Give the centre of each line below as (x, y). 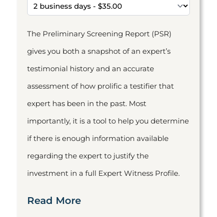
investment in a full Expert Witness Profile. (103, 173)
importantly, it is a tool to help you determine (108, 121)
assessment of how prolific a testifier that (101, 86)
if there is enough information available (98, 138)
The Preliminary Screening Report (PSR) (99, 34)
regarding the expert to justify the (88, 156)
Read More (54, 201)
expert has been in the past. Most (87, 103)
